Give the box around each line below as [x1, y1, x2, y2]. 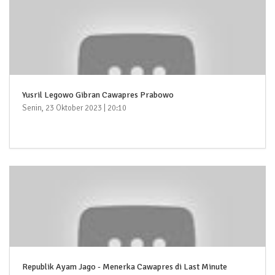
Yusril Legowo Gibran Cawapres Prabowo [22, 89, 174, 100]
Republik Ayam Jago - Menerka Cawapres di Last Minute [22, 261, 227, 272]
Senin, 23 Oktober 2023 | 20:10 [22, 103, 126, 113]
